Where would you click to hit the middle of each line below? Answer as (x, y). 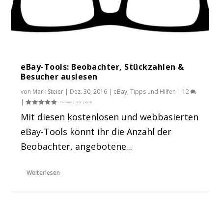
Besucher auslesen (59, 76)
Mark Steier (48, 91)
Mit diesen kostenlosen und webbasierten (110, 117)
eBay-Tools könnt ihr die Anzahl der (96, 131)
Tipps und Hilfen (153, 91)
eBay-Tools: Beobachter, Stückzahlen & (102, 67)
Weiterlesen (43, 172)
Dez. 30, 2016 (89, 91)
